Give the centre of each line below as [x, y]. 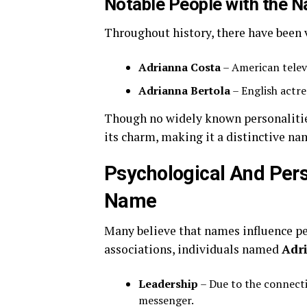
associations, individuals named [193, 249]
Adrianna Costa [180, 67]
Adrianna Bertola [184, 91]
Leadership [168, 284]
